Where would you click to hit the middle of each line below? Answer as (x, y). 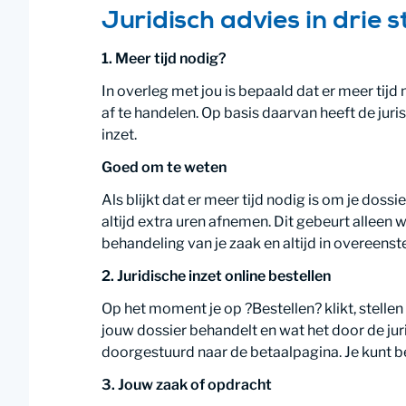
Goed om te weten (164, 167)
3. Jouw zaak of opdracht (187, 385)
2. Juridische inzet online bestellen (216, 276)
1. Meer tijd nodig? (164, 58)
